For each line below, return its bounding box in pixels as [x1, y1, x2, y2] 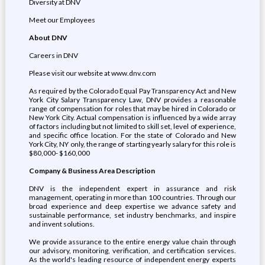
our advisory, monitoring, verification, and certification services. [28, 246, 237, 255]
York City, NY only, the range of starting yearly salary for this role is [28, 140, 237, 148]
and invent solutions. [28, 219, 95, 228]
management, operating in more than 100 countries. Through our [28, 193, 237, 202]
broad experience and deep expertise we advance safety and [28, 202, 237, 211]
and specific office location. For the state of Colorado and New [28, 131, 237, 140]
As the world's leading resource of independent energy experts [28, 255, 237, 264]
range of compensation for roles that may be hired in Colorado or [28, 104, 237, 113]
